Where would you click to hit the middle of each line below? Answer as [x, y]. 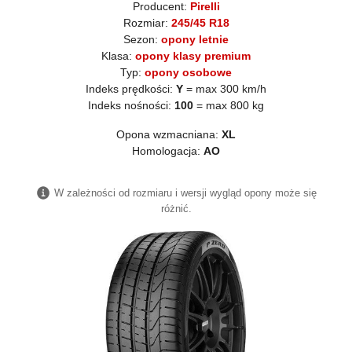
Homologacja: [168, 150]
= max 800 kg [229, 105]
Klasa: [118, 55]
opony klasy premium [193, 55]
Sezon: [142, 39]
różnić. [176, 208]
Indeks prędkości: [131, 88]
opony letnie [195, 39]
